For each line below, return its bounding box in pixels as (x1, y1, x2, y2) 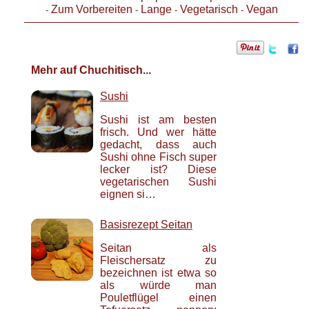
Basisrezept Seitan (100, 218, 192, 230)
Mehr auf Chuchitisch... (31, 63, 151, 76)
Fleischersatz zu (100, 254, 217, 266)
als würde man (100, 279, 217, 291)
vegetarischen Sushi (100, 175, 217, 188)
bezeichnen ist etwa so (100, 266, 217, 279)
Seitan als (100, 241, 217, 254)
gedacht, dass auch (100, 138, 217, 150)
